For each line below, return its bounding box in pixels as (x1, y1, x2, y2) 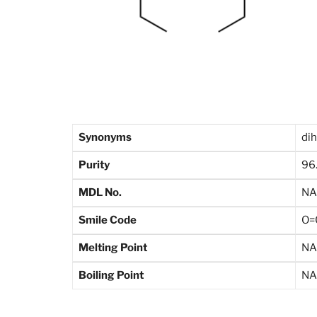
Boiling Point (79, 269, 144, 282)
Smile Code (79, 214, 137, 227)
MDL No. (79, 186, 122, 200)
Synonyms (79, 131, 132, 144)
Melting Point (79, 241, 147, 255)
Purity (79, 158, 110, 172)
